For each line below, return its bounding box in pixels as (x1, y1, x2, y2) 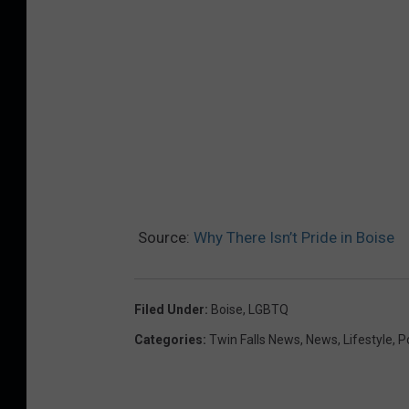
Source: (134, 227, 194, 246)
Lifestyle (343, 331, 393, 347)
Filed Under (134, 301, 204, 317)
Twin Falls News (209, 331, 300, 347)
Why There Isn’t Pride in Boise (194, 227, 394, 246)
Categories (134, 331, 203, 347)
